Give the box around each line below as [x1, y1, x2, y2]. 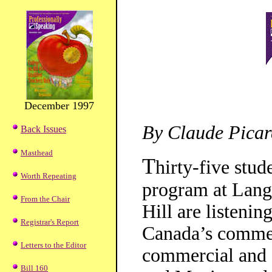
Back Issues [21, 124, 66, 134]
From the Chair [21, 194, 70, 203]
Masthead [21, 148, 53, 157]
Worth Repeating [21, 171, 76, 180]
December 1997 [24, 100, 94, 112]
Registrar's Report [21, 217, 79, 226]
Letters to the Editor [21, 240, 86, 250]
